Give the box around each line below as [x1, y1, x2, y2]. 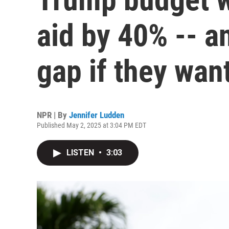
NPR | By [37, 110, 69, 120]
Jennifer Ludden [69, 110, 124, 120]
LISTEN [66, 148, 96, 157]
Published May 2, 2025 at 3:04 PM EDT [37, 121, 146, 129]
